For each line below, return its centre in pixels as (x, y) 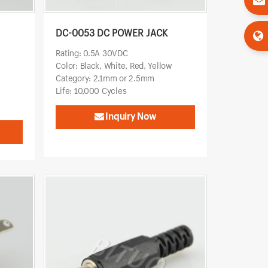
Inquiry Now (130, 116)
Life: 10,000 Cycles (91, 91)
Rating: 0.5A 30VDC (92, 53)
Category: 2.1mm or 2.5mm (105, 78)
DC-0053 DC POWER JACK (112, 33)
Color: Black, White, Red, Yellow (114, 66)
